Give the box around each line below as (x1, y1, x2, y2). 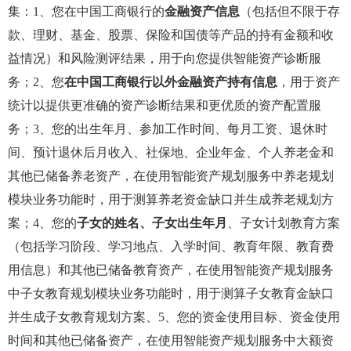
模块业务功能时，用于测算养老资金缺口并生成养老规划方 (8, 193, 334, 206)
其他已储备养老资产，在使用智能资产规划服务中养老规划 (8, 169, 334, 183)
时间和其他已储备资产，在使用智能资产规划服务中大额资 (8, 334, 334, 347)
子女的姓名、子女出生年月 (77, 216, 227, 230)
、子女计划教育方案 (227, 216, 340, 230)
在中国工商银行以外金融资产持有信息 (64, 75, 277, 89)
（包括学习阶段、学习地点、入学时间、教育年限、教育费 (8, 240, 334, 253)
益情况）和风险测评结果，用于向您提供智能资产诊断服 (8, 52, 321, 65)
